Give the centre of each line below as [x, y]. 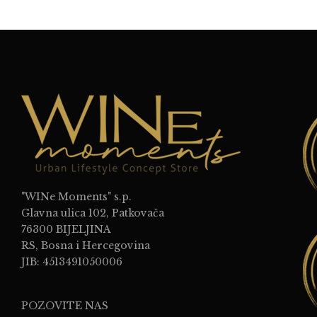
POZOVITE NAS [65, 306]
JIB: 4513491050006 [72, 262]
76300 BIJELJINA [66, 230]
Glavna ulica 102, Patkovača [93, 213]
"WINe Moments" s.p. [76, 197]
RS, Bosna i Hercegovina [86, 246]
